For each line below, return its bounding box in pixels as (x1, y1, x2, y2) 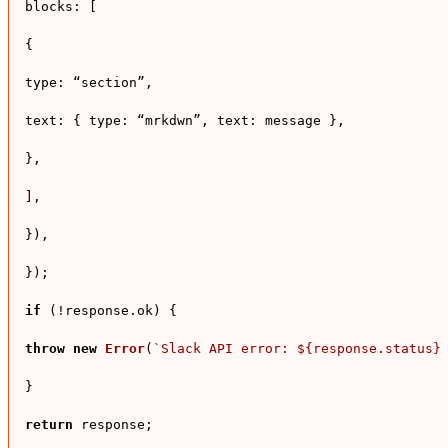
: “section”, (57, 75, 153, 91)
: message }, (249, 113, 345, 129)
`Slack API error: (153, 341, 297, 357)
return (25, 417, 73, 433)
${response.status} (297, 341, 441, 357)
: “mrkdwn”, (121, 113, 217, 129)
